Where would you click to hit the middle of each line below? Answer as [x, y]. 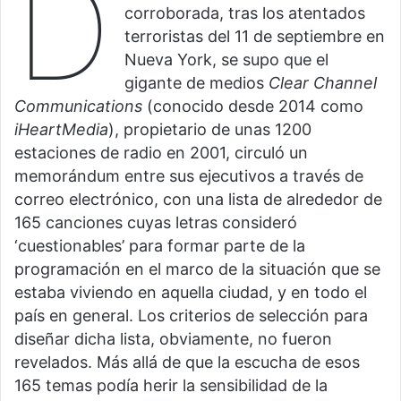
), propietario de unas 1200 [210, 130]
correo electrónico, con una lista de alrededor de [198, 200]
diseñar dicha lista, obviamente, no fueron [173, 339]
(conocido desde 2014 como [253, 107]
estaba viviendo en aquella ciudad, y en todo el [191, 293]
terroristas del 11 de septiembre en [255, 37]
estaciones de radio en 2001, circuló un [161, 153]
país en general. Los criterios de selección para [191, 316]
